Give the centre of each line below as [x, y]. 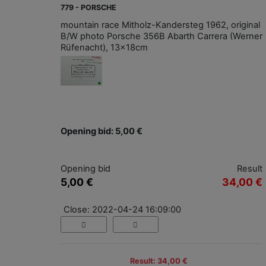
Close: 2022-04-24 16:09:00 [122, 209]
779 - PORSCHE [88, 7]
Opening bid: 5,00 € [102, 131]
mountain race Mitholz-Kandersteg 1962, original [160, 25]
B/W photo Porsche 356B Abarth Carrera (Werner [161, 36]
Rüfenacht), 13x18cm [104, 47]
